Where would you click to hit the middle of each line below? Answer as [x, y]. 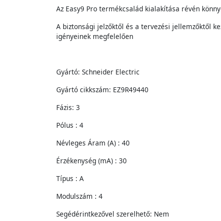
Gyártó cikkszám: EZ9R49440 [102, 90]
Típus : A [70, 178]
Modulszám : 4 [79, 196]
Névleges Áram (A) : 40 [93, 143]
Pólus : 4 [70, 125]
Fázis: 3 [68, 107]
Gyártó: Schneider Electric [98, 72]
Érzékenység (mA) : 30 [92, 161]
